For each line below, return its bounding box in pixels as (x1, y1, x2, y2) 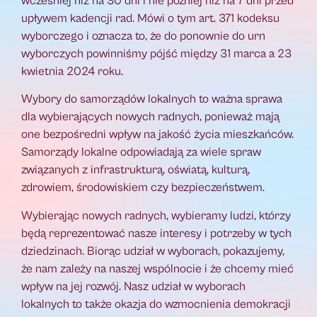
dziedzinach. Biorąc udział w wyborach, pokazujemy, (21, 243, 284, 258)
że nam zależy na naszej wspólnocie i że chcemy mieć (21, 261, 294, 276)
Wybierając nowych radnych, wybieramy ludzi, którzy (21, 208, 291, 223)
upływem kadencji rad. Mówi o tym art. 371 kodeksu (21, 11, 279, 25)
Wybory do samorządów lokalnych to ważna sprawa (21, 92, 282, 107)
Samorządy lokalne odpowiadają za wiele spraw (21, 145, 261, 160)
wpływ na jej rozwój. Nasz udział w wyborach (21, 279, 246, 294)
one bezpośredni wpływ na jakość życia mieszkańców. (21, 127, 294, 142)
